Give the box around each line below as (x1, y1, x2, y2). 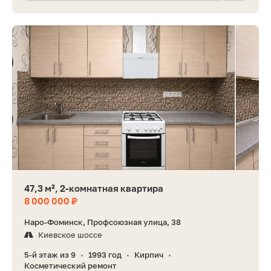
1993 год (88, 249, 122, 260)
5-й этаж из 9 (24, 249, 76, 260)
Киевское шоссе (38, 229, 102, 240)
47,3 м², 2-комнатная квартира (24, 182, 163, 194)
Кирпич (134, 249, 163, 260)
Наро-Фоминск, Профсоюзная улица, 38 (24, 217, 181, 227)
